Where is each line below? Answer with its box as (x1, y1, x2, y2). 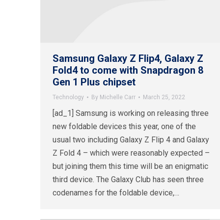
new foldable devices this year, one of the (53, 122, 196, 132)
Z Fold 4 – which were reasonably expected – (53, 148, 210, 158)
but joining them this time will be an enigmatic (53, 162, 208, 171)
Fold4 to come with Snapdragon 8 (53, 64, 203, 77)
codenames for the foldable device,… (53, 188, 179, 198)
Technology (53, 94, 84, 101)
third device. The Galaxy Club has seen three (53, 175, 204, 185)
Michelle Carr (100, 94, 136, 101)
